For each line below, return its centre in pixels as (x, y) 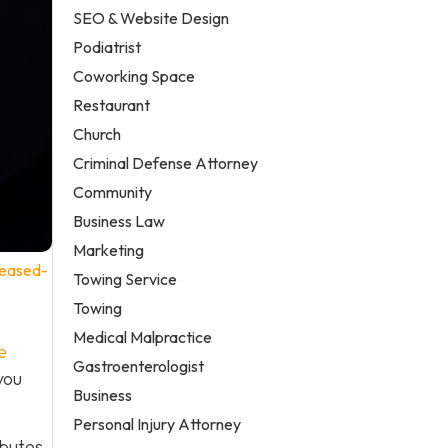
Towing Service (125, 278)
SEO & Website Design (151, 17)
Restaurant (112, 104)
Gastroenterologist (139, 365)
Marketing (109, 249)
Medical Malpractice (143, 336)
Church (97, 133)
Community (113, 191)
